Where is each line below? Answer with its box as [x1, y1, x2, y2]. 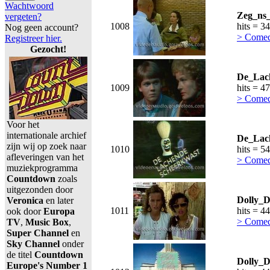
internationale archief [7, 130, 86, 140]
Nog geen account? [5, 22, 78, 33]
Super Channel [7, 228, 69, 238]
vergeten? [5, 11, 42, 22]
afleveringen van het [7, 152, 84, 162]
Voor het [7, 119, 39, 130]
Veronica [7, 195, 43, 206]
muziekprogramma [7, 163, 78, 173]
